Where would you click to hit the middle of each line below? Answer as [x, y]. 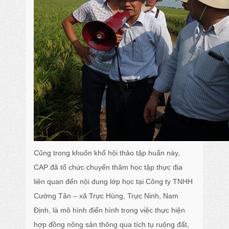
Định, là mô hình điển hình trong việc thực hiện [110, 210]
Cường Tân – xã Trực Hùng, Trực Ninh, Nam [106, 196]
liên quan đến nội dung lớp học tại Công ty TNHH [113, 181]
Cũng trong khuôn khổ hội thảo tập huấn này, [107, 153]
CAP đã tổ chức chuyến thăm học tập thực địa [108, 167]
